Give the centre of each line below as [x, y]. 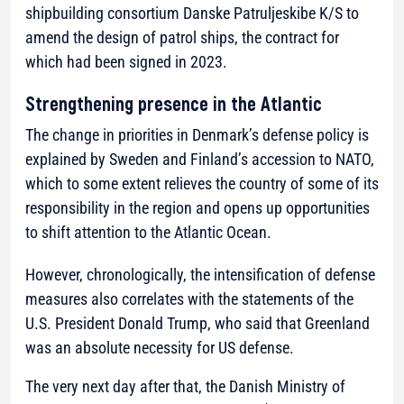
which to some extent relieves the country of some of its [202, 183]
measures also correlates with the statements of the [189, 298]
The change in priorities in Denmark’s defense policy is [197, 134]
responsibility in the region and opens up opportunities [197, 207]
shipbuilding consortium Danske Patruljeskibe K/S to [192, 13]
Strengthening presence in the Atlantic [174, 102]
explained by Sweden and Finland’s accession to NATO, [200, 159]
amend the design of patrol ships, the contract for [182, 37]
